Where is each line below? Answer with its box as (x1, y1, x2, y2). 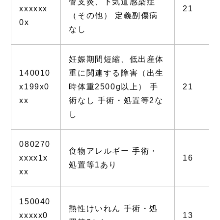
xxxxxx (19, 4, 48, 13)
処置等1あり (69, 160, 117, 169)
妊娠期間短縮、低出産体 (69, 55, 164, 63)
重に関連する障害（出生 (69, 68, 164, 77)
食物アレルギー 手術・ (69, 146, 158, 155)
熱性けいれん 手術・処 (69, 204, 158, 213)
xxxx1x (19, 153, 48, 162)
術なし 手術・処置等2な (69, 96, 164, 105)
